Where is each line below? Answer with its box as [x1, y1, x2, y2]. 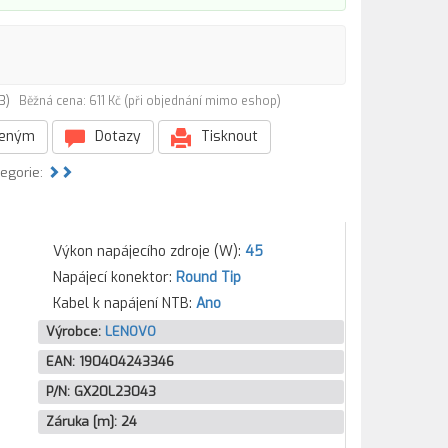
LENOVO [104, 323, 156, 340]
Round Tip [175, 268, 241, 287]
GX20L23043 [73, 383, 156, 400]
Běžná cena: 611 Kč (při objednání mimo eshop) [19, 93, 281, 109]
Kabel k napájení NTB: [52, 294, 196, 313]
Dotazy [91, 127, 141, 146]
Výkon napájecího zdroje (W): [52, 242, 245, 261]
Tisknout [197, 127, 258, 146]
